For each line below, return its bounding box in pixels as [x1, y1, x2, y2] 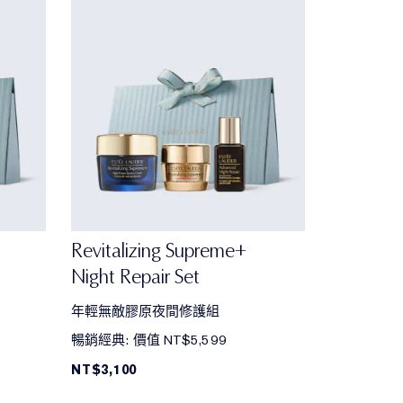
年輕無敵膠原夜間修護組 [71, 303, 219, 320]
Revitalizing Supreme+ [71, 238, 246, 264]
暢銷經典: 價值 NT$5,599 [71, 331, 227, 350]
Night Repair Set [71, 264, 200, 290]
